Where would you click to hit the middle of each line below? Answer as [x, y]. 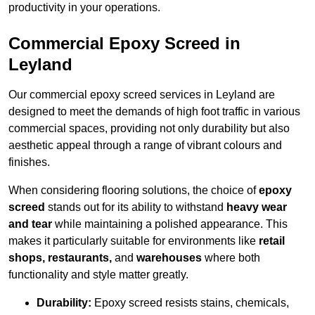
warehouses [169, 258]
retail [272, 241]
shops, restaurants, [60, 258]
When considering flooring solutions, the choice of [134, 191]
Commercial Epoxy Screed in [124, 44]
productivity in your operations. [84, 8]
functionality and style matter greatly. [98, 275]
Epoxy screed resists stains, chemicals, [190, 303]
